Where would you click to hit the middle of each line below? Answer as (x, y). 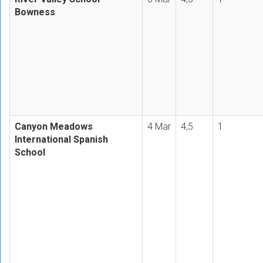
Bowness (35, 12)
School (30, 152)
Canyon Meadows (54, 126)
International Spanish (61, 139)
